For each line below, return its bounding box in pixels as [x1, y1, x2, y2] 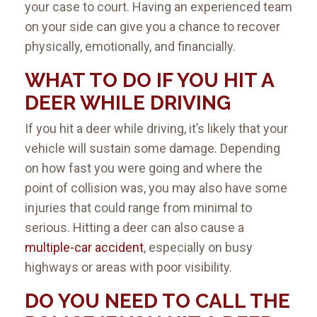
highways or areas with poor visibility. [25, 260, 232, 275]
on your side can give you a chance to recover [25, 19, 280, 35]
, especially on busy [144, 240, 253, 255]
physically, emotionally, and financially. [25, 39, 236, 54]
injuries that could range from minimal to [25, 200, 252, 216]
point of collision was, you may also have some [25, 180, 287, 196]
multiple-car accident [25, 240, 144, 255]
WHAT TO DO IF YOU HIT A [25, 69, 274, 93]
